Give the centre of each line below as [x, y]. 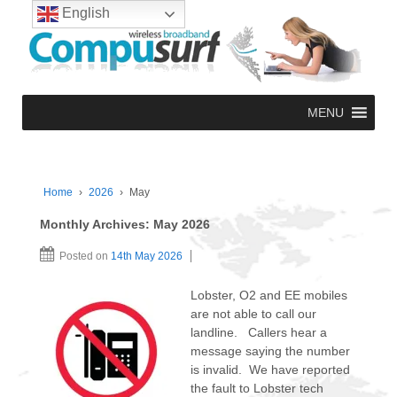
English [84, 13]
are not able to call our [253, 313]
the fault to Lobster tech [257, 388]
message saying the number [270, 350]
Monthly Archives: [97, 225]
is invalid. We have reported [270, 369]
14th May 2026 [147, 257]
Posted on [85, 257]
